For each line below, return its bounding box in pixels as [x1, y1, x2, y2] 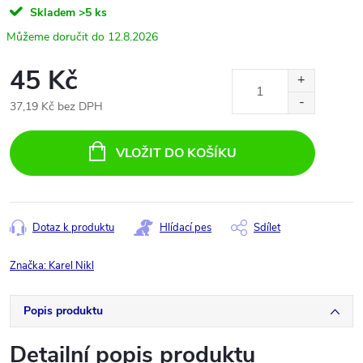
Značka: [10, 258, 49, 273]
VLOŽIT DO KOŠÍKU [115, 143, 237, 162]
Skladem [27, 5, 75, 20]
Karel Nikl [49, 258, 94, 273]
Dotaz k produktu [32, 220, 114, 235]
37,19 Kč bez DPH [10, 98, 103, 114]
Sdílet [254, 220, 280, 235]
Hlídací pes [160, 220, 211, 235]
